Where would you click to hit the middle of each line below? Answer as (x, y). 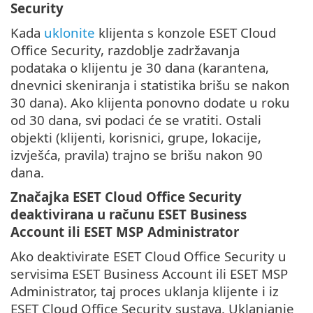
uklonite (70, 32)
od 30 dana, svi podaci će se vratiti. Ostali (136, 119)
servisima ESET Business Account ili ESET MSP (149, 273)
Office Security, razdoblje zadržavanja (125, 50)
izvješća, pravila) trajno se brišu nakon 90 (137, 154)
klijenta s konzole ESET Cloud (185, 32)
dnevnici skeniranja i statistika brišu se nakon (150, 85)
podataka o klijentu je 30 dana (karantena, (140, 67)
